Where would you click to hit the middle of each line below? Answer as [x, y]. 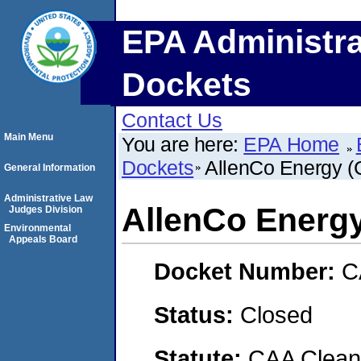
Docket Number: [248, 272]
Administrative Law [48, 198]
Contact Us [172, 120]
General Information [50, 168]
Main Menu [29, 137]
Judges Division [46, 210]
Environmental [37, 228]
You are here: [183, 144]
